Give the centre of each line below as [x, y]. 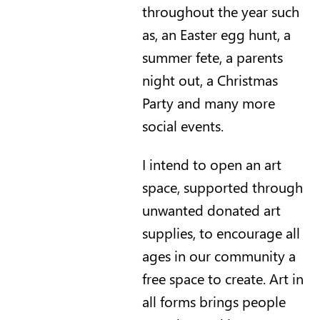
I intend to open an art [211, 164]
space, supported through [222, 186]
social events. [182, 125]
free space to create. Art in [222, 278]
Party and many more [208, 102]
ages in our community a [219, 255]
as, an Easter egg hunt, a [216, 34]
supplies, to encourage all [221, 232]
